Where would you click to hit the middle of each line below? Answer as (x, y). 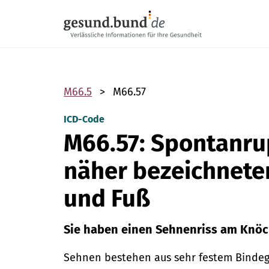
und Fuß (107, 199)
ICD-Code (84, 119)
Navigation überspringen (118, 7)
